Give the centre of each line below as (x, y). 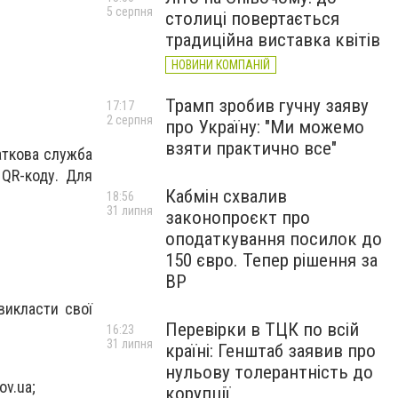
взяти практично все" (251, 148)
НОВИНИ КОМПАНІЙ (221, 65)
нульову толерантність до (269, 372)
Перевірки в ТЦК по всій (262, 330)
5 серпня (130, 12)
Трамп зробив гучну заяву (267, 106)
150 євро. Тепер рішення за (271, 260)
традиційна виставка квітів (273, 40)
